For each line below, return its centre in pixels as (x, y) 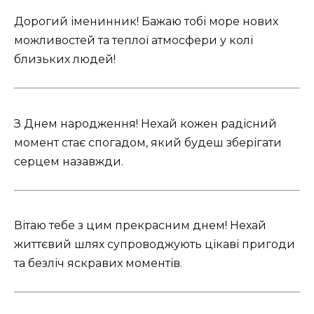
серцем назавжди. (69, 161)
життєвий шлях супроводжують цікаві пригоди (155, 244)
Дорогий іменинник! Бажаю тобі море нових (146, 22)
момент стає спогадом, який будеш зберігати (148, 142)
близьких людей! (65, 60)
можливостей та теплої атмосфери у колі (134, 41)
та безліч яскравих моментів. (98, 263)
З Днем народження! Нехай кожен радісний (145, 123)
